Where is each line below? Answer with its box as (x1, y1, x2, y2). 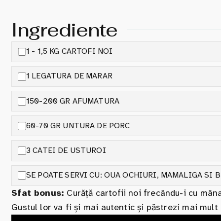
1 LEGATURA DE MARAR (26, 71, 112, 81)
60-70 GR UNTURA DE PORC (26, 120, 130, 131)
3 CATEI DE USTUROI (26, 145, 106, 155)
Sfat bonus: (11, 187, 65, 198)
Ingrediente (11, 17, 117, 42)
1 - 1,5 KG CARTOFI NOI (26, 46, 113, 57)
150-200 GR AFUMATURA (26, 96, 120, 106)
